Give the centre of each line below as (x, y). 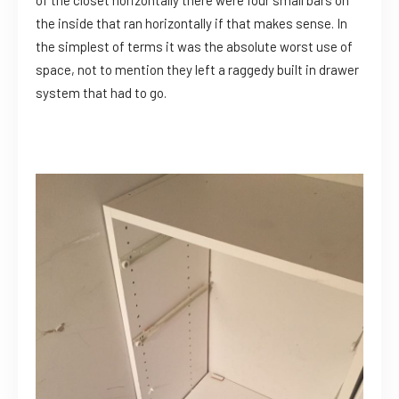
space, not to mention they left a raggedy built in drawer (197, 69)
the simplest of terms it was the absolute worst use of (194, 46)
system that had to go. (101, 92)
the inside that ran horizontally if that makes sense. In (191, 23)
